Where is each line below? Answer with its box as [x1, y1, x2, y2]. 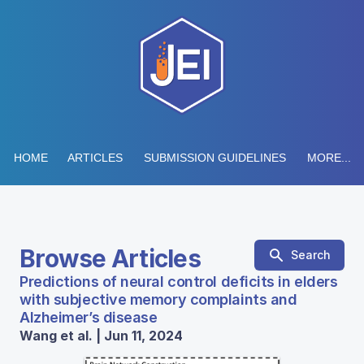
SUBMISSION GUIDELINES [143, 151, 286, 164]
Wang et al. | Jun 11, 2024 [19, 327, 183, 344]
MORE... [306, 151, 351, 164]
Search [291, 248, 331, 262]
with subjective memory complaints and [19, 291, 297, 308]
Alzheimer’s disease [19, 309, 158, 326]
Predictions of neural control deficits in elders [19, 273, 338, 290]
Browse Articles [19, 244, 201, 273]
